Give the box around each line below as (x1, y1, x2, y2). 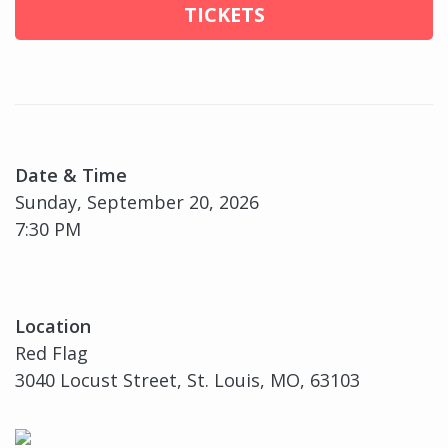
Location (15, 314, 91, 339)
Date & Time (15, 163, 127, 188)
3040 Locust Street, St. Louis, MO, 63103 (15, 368, 360, 393)
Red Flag (15, 341, 88, 366)
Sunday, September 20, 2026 (15, 190, 259, 215)
